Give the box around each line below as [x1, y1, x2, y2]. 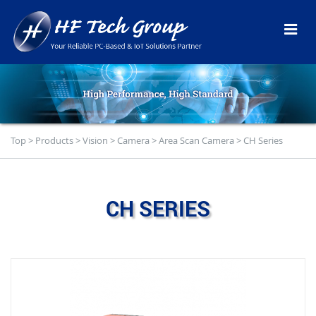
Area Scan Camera [159, 134, 234, 147]
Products [35, 134, 73, 147]
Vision [83, 134, 108, 147]
